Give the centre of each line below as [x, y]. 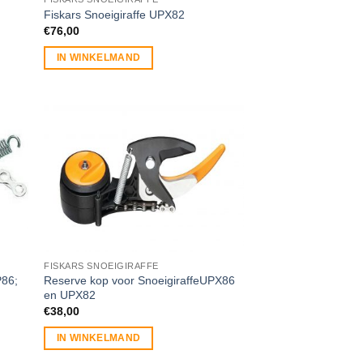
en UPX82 [70, 295]
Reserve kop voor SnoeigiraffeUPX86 [140, 280]
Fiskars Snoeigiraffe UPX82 [115, 14]
